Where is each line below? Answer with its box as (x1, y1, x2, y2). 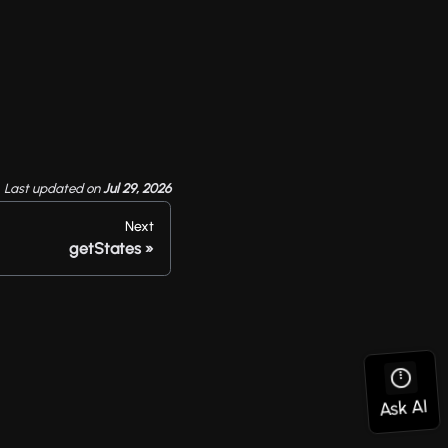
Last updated (4, 180, 83, 197)
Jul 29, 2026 (103, 180, 171, 197)
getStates (69, 239, 141, 259)
